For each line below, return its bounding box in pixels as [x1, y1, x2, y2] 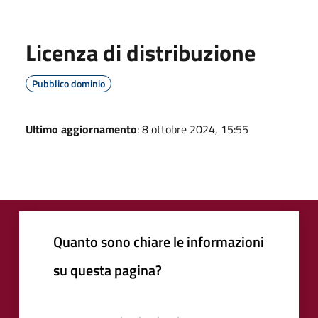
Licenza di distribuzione [26, 35, 256, 70]
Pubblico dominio [32, 75, 105, 91]
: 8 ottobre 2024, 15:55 [137, 120, 248, 138]
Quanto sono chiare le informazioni [53, 230, 264, 253]
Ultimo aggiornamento [26, 120, 137, 138]
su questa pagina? [53, 258, 162, 281]
